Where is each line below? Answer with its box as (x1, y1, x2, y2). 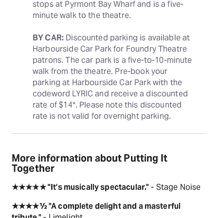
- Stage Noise (149, 182, 201, 192)
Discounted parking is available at (64, 33, 190, 43)
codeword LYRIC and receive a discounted (33, 89, 188, 99)
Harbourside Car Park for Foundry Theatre (33, 44, 187, 54)
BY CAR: (33, 33, 64, 43)
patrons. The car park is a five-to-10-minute (33, 55, 192, 65)
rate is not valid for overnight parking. (33, 111, 171, 121)
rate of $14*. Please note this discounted (33, 100, 182, 110)
